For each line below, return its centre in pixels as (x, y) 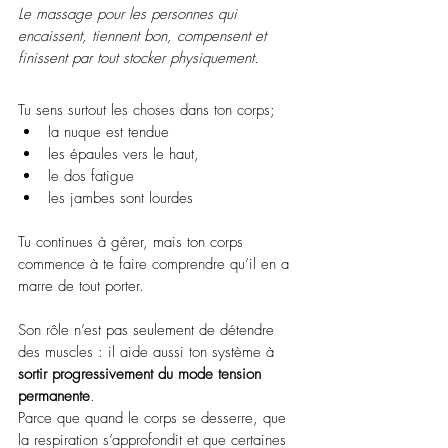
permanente (54, 395)
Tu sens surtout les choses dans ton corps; (146, 109)
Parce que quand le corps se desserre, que (154, 417)
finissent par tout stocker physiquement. (138, 57)
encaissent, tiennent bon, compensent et (144, 35)
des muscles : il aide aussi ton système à (148, 351)
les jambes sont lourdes (120, 197)
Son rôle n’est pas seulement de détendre (148, 329)
